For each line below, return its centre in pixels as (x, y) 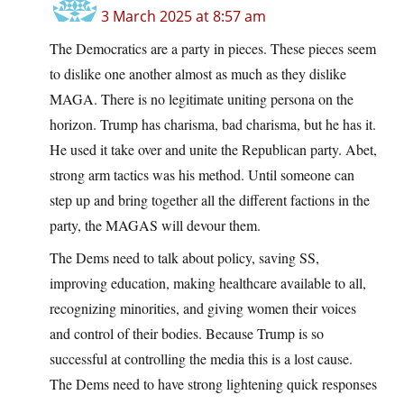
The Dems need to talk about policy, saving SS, (184, 258)
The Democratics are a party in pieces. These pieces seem (213, 49)
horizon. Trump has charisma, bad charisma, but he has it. (213, 124)
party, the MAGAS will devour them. (155, 225)
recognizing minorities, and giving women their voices (203, 308)
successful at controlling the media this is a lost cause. (201, 359)
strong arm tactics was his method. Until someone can (202, 175)
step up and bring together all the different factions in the (210, 200)
